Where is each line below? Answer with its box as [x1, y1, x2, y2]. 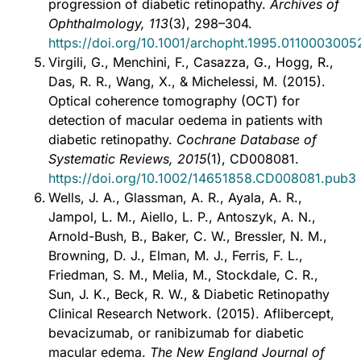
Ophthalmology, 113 [48, 15, 168, 32]
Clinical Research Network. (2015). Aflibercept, [48, 305, 334, 322]
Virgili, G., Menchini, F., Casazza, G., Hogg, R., [48, 54, 334, 71]
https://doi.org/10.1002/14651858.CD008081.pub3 [48, 170, 356, 187]
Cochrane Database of [176, 131, 317, 148]
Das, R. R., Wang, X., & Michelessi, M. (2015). [48, 73, 326, 90]
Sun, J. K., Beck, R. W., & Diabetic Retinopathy [48, 286, 330, 303]
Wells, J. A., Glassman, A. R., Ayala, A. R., [48, 189, 302, 206]
